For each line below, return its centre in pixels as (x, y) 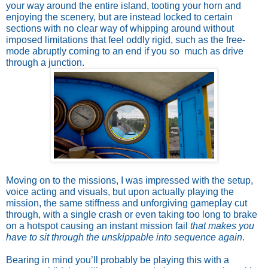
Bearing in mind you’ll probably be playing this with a (118, 260)
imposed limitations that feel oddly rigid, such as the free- (126, 40)
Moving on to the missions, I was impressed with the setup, (130, 181)
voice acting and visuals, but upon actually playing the (120, 192)
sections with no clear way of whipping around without (120, 29)
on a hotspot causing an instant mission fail (98, 226)
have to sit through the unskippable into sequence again (124, 237)
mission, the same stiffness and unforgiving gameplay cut (127, 203)
